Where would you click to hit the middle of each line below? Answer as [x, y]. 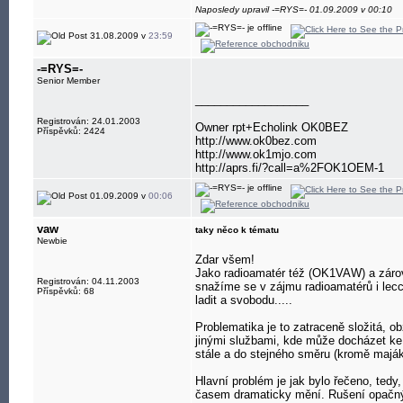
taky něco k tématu [237, 230]
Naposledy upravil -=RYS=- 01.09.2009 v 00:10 [294, 9]
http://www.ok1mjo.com [256, 154]
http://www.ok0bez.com [256, 141]
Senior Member [68, 81]
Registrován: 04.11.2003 [88, 281]
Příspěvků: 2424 [71, 131]
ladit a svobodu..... [244, 300]
